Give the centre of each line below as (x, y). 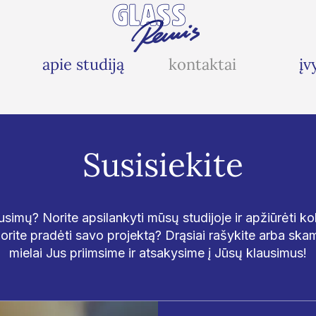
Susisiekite (163, 165)
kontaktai (202, 64)
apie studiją (83, 64)
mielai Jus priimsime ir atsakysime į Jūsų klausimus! (158, 253)
